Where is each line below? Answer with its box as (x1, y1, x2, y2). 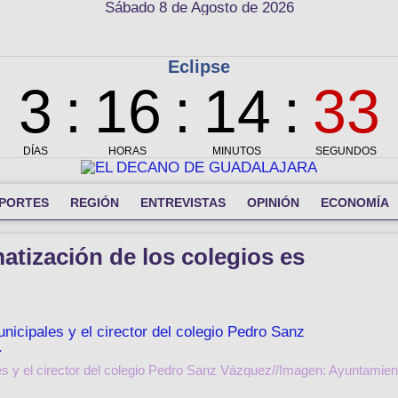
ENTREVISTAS (140, 195, 226, 210)
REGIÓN (70, 195, 119, 210)
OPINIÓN (247, 195, 299, 210)
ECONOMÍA (321, 195, 389, 210)
